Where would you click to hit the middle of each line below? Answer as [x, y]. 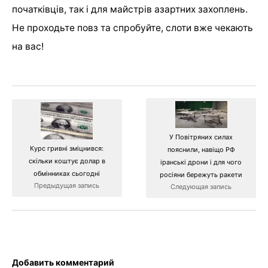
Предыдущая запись [67, 185]
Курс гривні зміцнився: [67, 148]
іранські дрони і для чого [201, 162]
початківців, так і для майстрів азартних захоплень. [130, 9]
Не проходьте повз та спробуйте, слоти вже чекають [133, 28]
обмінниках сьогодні [67, 173]
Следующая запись [201, 186]
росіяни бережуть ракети [201, 174]
